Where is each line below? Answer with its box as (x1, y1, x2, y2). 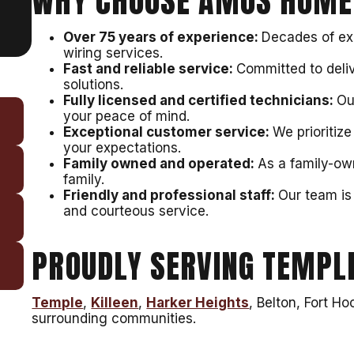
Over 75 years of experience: (63, 29, 262, 46)
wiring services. (63, 45, 164, 62)
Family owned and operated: (63, 156, 258, 172)
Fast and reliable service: (63, 61, 237, 77)
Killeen (91, 295, 139, 311)
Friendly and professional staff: (63, 187, 279, 204)
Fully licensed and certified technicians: (63, 92, 337, 109)
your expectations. (63, 140, 182, 156)
